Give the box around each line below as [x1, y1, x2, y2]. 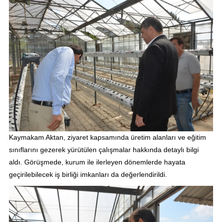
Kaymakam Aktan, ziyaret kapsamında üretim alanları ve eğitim [8, 133, 206, 142]
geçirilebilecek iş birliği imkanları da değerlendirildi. [8, 170, 167, 179]
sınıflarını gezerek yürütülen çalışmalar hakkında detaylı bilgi [8, 146, 199, 154]
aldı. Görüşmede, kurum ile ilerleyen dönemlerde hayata [8, 158, 185, 166]
